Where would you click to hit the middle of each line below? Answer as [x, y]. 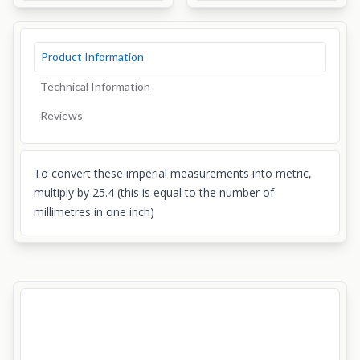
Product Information [92, 57]
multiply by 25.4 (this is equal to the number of [154, 192]
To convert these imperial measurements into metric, [173, 173]
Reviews [61, 115]
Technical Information [95, 86]
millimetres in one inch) [94, 212]
